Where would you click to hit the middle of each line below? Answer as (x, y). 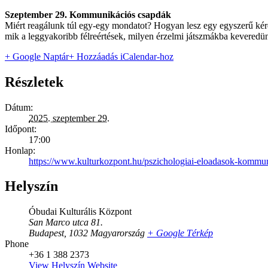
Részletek (34, 82)
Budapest (46, 233)
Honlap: (20, 150)
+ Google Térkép (180, 233)
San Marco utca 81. (66, 223)
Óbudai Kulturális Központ (80, 212)
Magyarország (118, 233)
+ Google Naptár (37, 56)
